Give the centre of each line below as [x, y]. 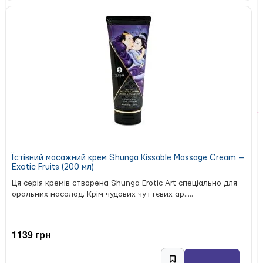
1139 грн [31, 235]
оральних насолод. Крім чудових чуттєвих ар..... [102, 194]
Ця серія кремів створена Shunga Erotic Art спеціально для [124, 183]
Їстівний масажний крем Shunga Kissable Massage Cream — [128, 158]
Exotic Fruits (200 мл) [53, 167]
